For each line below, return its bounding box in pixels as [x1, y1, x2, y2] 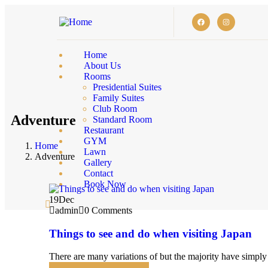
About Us [84, 60, 121, 71]
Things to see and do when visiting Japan [49, 227, 252, 240]
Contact [84, 168, 113, 178]
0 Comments [84, 205, 132, 215]
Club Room [93, 103, 137, 114]
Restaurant [84, 125, 124, 135]
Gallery [84, 157, 112, 167]
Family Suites [93, 93, 144, 103]
